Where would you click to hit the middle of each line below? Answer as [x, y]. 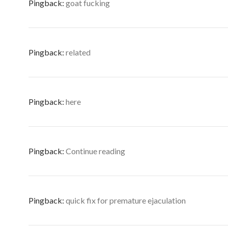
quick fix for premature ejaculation [126, 200]
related [78, 52]
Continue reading [95, 151]
